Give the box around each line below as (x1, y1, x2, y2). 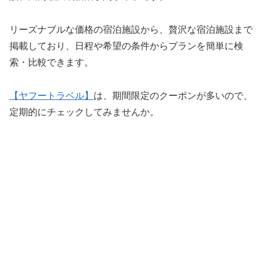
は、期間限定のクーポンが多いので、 (94, 90, 253, 101)
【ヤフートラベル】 (9, 90, 94, 101)
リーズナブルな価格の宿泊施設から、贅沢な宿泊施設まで (9, 24, 253, 35)
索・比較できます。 (9, 57, 94, 67)
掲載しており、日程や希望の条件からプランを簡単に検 (9, 40, 243, 51)
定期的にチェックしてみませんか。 (9, 106, 159, 117)
